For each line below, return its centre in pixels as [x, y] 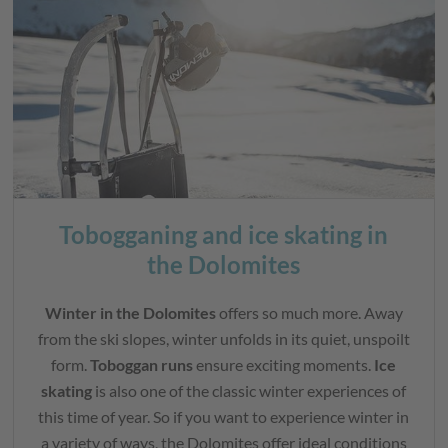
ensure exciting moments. [284, 365]
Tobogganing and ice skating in [224, 235]
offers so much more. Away [309, 313]
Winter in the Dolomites [130, 313]
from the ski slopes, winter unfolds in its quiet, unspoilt [223, 339]
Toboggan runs [142, 365]
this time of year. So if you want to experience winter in [224, 417]
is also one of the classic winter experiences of [249, 391]
